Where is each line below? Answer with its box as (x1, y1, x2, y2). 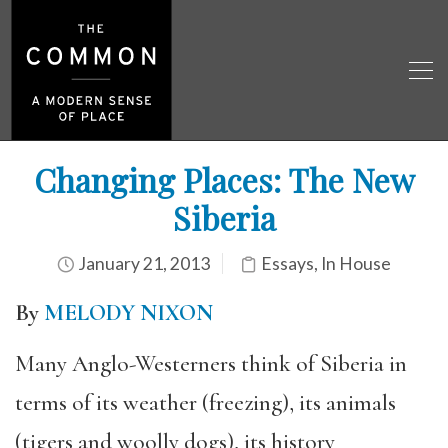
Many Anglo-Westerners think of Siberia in (15, 349, 407, 378)
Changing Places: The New (33, 158, 415, 201)
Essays (261, 253, 314, 274)
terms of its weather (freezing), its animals (15, 388, 396, 417)
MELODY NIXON (44, 299, 213, 327)
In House (321, 253, 391, 274)
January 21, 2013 (75, 253, 210, 274)
